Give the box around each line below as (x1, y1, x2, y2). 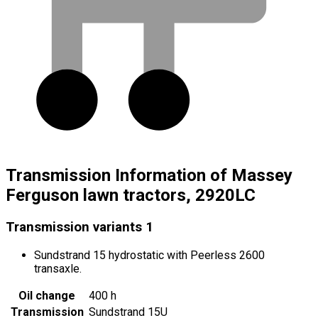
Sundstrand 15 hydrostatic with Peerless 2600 (34, 248, 265, 262)
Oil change (18, 288, 75, 302)
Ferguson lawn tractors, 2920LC (6, 185, 256, 206)
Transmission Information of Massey (6, 165, 292, 186)
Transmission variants (6, 219, 142, 236)
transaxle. (34, 261, 82, 275)
